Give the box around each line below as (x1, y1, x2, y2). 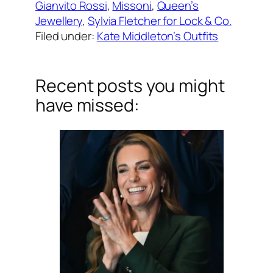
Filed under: (35, 27, 97, 44)
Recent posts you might (35, 74, 225, 98)
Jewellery (35, 12, 83, 29)
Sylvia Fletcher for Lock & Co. (87, 12, 232, 29)
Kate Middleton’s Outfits (96, 27, 219, 44)
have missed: (35, 93, 140, 118)
